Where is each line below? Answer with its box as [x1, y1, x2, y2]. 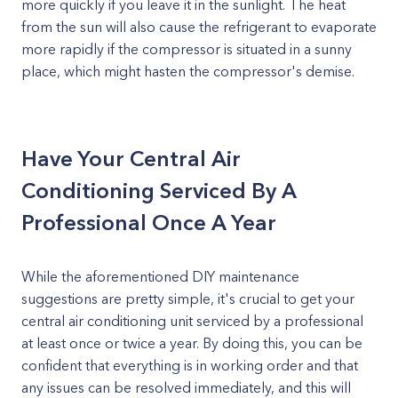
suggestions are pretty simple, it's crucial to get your [21, 290, 354, 307]
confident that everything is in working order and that [21, 356, 358, 374]
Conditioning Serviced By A [21, 178, 297, 203]
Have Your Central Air [21, 146, 241, 171]
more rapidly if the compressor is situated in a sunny [21, 40, 352, 58]
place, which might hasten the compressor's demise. [21, 62, 354, 80]
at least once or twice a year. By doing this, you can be [21, 334, 362, 352]
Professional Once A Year [21, 210, 276, 235]
